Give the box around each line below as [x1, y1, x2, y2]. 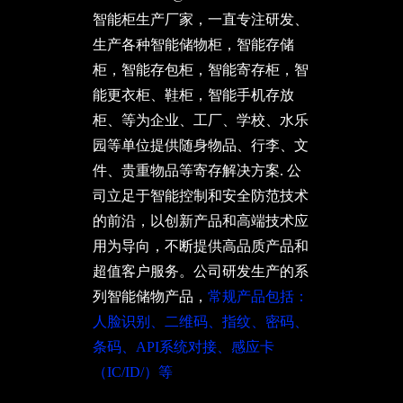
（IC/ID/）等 [92, 364, 173, 380]
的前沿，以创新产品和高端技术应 [92, 213, 309, 228]
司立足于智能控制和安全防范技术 [92, 188, 309, 203]
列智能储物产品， [92, 289, 208, 304]
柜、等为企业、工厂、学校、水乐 [92, 112, 309, 128]
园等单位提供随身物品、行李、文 [92, 138, 309, 153]
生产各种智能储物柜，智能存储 [92, 37, 294, 52]
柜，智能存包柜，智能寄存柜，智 [92, 62, 309, 77]
